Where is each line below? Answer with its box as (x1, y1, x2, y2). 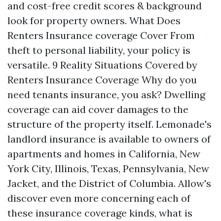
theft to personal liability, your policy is (7, 44, 190, 56)
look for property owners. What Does (7, 14, 181, 27)
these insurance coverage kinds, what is (7, 207, 192, 219)
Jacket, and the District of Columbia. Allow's (7, 177, 211, 189)
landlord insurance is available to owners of (7, 133, 211, 145)
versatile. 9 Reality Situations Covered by (7, 59, 197, 71)
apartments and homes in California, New (7, 147, 200, 160)
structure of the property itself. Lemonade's (7, 118, 212, 130)
